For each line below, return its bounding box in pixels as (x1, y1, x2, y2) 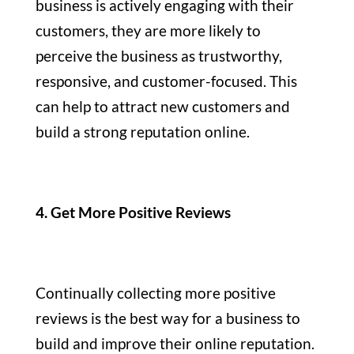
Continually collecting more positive (35, 283, 276, 302)
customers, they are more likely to (35, 21, 261, 40)
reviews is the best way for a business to (35, 308, 300, 327)
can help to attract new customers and (35, 96, 290, 115)
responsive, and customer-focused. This (35, 71, 297, 90)
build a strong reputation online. (35, 122, 250, 141)
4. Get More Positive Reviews (35, 202, 231, 221)
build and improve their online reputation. (35, 333, 314, 352)
